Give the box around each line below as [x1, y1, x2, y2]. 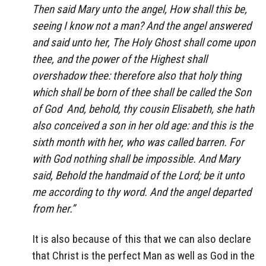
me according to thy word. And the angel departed [32, 185, 251, 199]
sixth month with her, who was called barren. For [32, 135, 244, 150]
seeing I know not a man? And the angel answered [32, 19, 251, 33]
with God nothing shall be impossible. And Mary [32, 152, 240, 166]
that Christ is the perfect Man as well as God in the [32, 248, 255, 262]
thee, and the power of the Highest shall [32, 52, 207, 66]
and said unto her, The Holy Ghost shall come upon [32, 36, 255, 50]
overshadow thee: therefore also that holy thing [32, 69, 241, 83]
